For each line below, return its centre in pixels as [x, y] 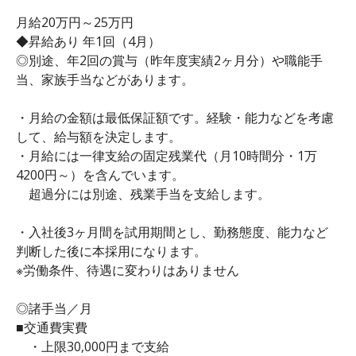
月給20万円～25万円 [75, 22]
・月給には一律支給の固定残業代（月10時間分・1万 [166, 155]
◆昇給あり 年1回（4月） [88, 41]
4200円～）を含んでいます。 [100, 174]
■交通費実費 [52, 327]
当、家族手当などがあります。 [105, 79]
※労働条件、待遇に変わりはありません [128, 270]
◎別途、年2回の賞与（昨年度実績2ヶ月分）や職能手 [169, 60]
